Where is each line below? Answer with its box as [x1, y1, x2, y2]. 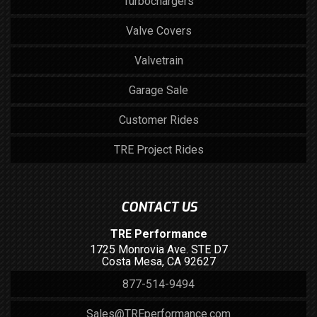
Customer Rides [118, 113, 199, 127]
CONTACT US [120, 199, 197, 216]
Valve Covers [125, 24, 192, 38]
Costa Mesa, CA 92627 [101, 255, 216, 268]
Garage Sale [129, 83, 188, 97]
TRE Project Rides [113, 143, 204, 156]
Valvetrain [134, 54, 183, 67]
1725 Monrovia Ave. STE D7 [89, 243, 228, 256]
